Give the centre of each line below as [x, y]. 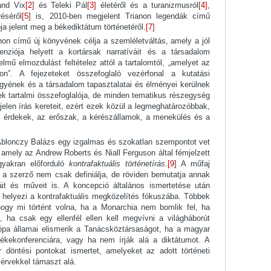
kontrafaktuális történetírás [117, 164]
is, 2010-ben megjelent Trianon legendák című [120, 16]
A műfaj [193, 164]
